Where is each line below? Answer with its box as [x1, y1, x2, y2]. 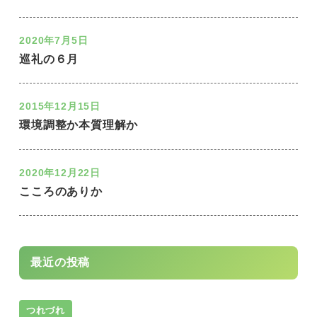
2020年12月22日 [19, 166, 100, 178]
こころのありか [19, 185, 103, 197]
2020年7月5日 [19, 34, 88, 46]
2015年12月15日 [19, 100, 100, 113]
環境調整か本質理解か [19, 119, 139, 132]
